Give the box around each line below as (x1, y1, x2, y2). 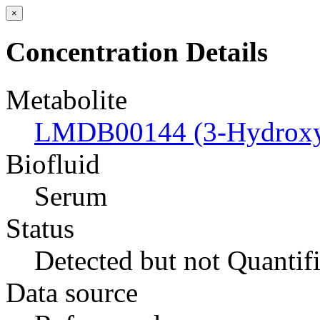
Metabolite (6, 84, 127, 115)
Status (6, 212, 74, 244)
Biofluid (6, 148, 100, 179)
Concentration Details (6, 36, 268, 68)
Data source (6, 276, 138, 308)
